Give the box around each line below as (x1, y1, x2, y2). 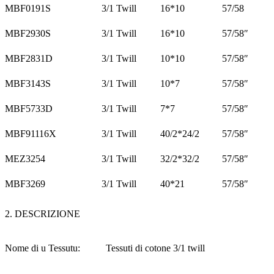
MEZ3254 (5, 154, 45, 165)
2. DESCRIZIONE (5, 209, 80, 220)
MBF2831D (5, 53, 53, 64)
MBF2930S (5, 28, 51, 39)
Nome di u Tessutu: (5, 243, 80, 254)
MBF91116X (5, 128, 56, 139)
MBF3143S (5, 78, 51, 89)
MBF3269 (5, 179, 45, 190)
